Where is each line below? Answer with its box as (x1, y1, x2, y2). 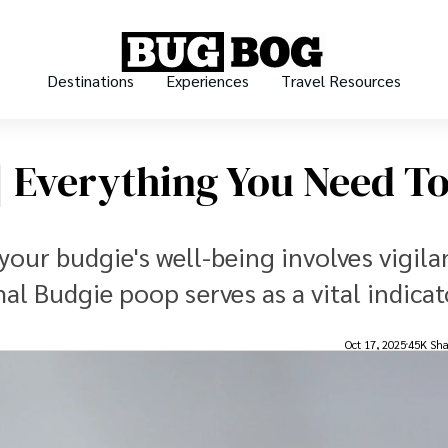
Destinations (47, 70, 134, 92)
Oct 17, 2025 (345, 336, 406, 352)
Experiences (166, 70, 249, 92)
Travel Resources (281, 70, 401, 92)
